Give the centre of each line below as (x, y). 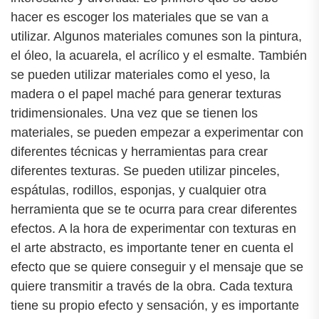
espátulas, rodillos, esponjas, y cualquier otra (138, 190)
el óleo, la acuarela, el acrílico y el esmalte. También (159, 56)
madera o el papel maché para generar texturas (146, 94)
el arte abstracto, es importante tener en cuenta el (152, 248)
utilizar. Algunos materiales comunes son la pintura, (156, 37)
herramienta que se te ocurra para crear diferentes (154, 210)
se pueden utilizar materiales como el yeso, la (140, 75)
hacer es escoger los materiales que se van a (140, 17)
